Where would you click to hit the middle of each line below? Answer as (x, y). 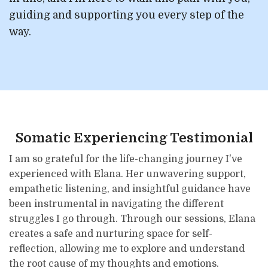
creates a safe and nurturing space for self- (111, 234)
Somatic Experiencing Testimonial (134, 138)
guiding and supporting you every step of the (127, 15)
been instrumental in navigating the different (117, 204)
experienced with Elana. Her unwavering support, (128, 174)
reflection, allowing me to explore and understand (127, 249)
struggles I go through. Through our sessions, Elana (133, 219)
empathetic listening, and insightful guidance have (130, 189)
